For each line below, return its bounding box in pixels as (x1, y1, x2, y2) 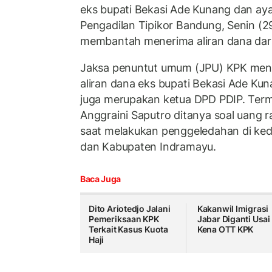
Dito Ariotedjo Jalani (89, 203, 171, 214)
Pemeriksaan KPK (89, 214, 159, 225)
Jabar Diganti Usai (197, 214, 271, 225)
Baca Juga (80, 174, 121, 185)
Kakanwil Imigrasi (197, 203, 269, 214)
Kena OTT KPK (197, 224, 254, 235)
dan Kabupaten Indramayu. (80, 140, 216, 153)
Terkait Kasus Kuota (89, 224, 169, 235)
